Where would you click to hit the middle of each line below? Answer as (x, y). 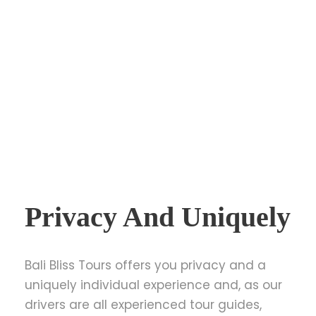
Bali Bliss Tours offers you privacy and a (145, 265)
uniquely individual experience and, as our (153, 285)
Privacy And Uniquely (158, 217)
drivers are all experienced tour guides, (143, 305)
